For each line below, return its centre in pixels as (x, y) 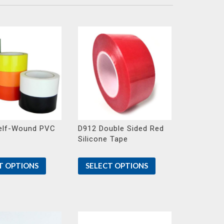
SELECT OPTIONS (116, 166)
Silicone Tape (103, 139)
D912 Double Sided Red (121, 129)
